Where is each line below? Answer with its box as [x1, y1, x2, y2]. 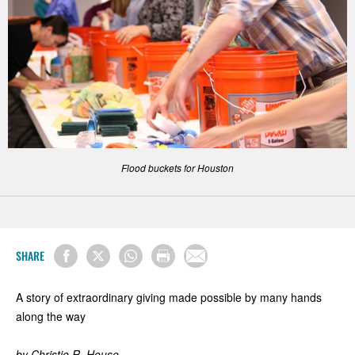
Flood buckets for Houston [121, 160, 234, 174]
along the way [16, 308, 86, 325]
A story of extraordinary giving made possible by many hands [16, 289, 322, 306]
